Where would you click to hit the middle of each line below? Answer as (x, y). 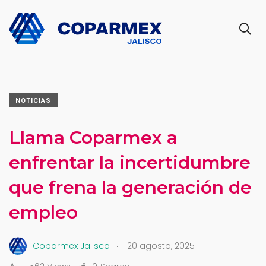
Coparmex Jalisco (71, 246)
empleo (43, 212)
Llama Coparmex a (93, 137)
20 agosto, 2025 (161, 246)
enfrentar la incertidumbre (130, 162)
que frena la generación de (130, 187)
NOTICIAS (33, 101)
